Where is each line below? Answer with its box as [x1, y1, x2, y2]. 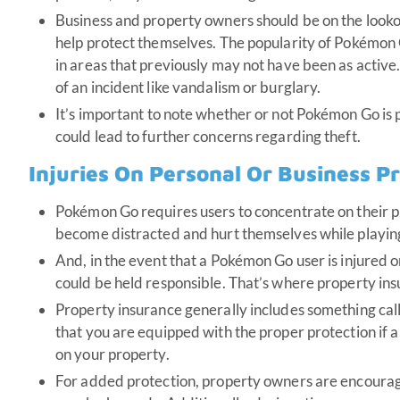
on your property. [55, 344, 170, 363]
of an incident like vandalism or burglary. [55, 77, 321, 96]
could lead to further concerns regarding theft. [55, 126, 361, 146]
